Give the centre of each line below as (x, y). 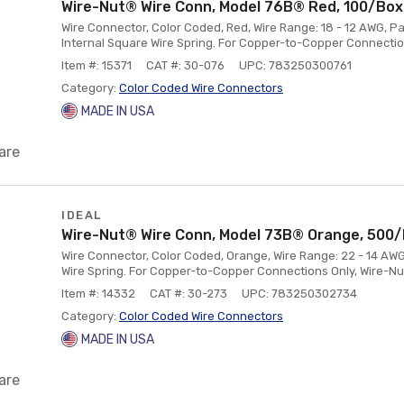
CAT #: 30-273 (188, 294)
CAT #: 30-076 (185, 65)
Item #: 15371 (96, 65)
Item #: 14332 (98, 294)
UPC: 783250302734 (299, 294)
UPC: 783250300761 (295, 65)
